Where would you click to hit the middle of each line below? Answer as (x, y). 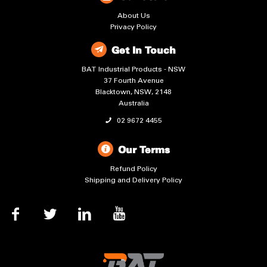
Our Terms (144, 150)
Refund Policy (133, 168)
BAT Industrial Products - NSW (133, 69)
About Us (133, 15)
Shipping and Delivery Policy (133, 180)
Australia (133, 103)
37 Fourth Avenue (133, 80)
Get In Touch (144, 51)
